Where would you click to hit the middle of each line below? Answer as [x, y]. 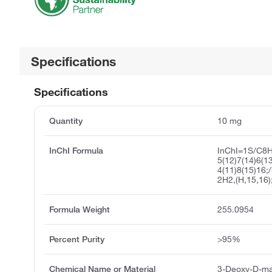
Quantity [66, 121]
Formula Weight [80, 209]
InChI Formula [76, 150]
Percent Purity [77, 239]
